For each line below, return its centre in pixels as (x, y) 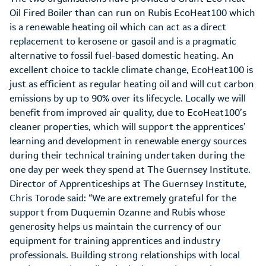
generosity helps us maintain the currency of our (115, 227)
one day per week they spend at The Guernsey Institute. (130, 170)
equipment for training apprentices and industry (115, 241)
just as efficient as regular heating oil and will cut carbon (132, 84)
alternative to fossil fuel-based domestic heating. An (122, 56)
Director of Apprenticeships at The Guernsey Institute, (128, 184)
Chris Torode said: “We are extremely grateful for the (123, 198)
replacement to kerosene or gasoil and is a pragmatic (123, 41)
